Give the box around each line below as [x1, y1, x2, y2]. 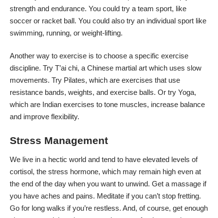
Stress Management [10, 134, 108, 146]
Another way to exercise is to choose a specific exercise [10, 52, 188, 60]
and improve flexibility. [10, 112, 79, 121]
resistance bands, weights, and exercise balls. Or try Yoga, [10, 88, 196, 97]
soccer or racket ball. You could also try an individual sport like [10, 16, 206, 25]
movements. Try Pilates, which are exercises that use [10, 76, 180, 85]
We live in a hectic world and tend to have [10, 155, 143, 164]
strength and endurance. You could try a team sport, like [10, 4, 186, 13]
